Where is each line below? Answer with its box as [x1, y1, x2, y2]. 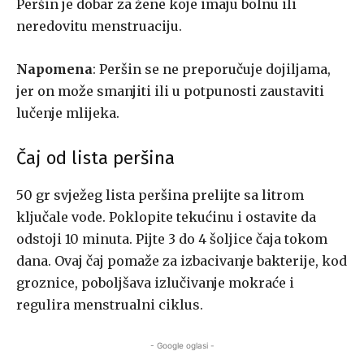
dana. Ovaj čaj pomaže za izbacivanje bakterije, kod [16, 253, 347, 270]
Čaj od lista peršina [16, 147, 175, 170]
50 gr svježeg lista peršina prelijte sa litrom [16, 187, 304, 204]
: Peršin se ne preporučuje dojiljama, [93, 61, 331, 78]
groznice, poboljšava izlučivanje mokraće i [16, 275, 294, 292]
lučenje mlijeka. [16, 105, 119, 122]
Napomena [16, 61, 93, 78]
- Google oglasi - [149, 340, 214, 351]
